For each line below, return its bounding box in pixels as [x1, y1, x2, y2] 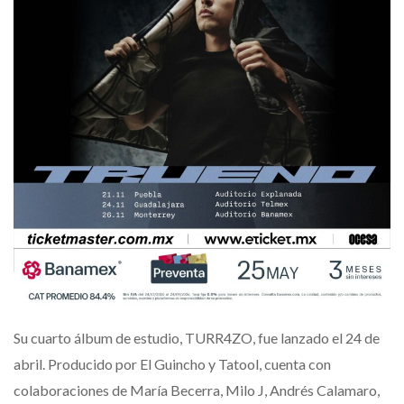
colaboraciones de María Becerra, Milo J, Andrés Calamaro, [14, 381, 380, 399]
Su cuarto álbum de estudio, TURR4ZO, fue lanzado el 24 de [14, 329, 380, 347]
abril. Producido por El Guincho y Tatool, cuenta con [14, 355, 331, 373]
